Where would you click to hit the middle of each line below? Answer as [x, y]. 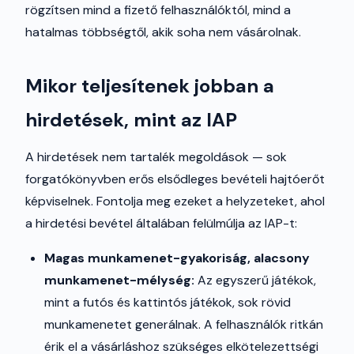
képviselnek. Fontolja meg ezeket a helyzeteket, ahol [175, 201]
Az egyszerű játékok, [255, 280]
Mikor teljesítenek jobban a [150, 86]
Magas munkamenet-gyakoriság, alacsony [177, 258]
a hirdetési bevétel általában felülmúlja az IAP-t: [161, 223]
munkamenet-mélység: [119, 280]
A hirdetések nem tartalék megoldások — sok [156, 157]
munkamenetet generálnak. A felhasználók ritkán [184, 324]
